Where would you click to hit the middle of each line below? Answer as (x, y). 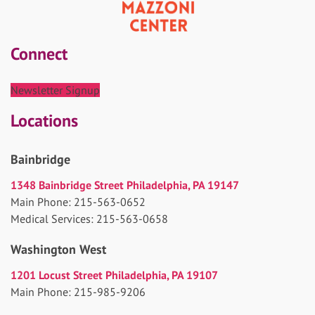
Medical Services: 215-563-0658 (89, 218)
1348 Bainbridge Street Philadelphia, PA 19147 (125, 185)
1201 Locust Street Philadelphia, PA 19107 (114, 275)
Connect (39, 53)
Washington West (58, 249)
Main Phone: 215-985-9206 (78, 291)
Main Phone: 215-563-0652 (78, 201)
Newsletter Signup (55, 90)
